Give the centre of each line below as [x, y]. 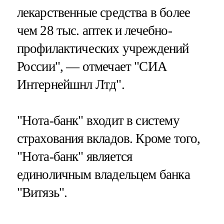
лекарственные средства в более [103, 12]
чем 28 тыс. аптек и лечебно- [94, 30]
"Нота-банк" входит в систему [98, 120]
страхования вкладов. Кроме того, [108, 138]
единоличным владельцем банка [103, 174]
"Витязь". [42, 192]
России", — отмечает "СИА [92, 66]
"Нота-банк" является [74, 156]
